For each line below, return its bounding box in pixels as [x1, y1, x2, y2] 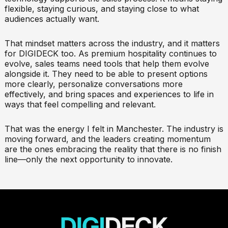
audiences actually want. [4, 13, 99, 24]
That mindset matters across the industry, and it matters [4, 38, 220, 48]
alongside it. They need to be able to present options [4, 68, 208, 79]
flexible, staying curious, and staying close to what [4, 3, 199, 14]
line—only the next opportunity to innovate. [4, 154, 173, 164]
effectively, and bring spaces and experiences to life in [4, 89, 214, 99]
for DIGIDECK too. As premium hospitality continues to [4, 48, 217, 59]
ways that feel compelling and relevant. [4, 99, 156, 109]
